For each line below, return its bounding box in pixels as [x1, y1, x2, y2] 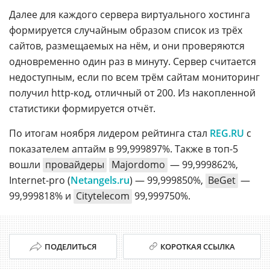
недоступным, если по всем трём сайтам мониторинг [9, 70, 260, 84]
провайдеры [45, 157, 104, 171]
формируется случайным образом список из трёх [9, 23, 242, 37]
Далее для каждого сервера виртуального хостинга [9, 7, 250, 21]
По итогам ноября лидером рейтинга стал [9, 126, 210, 140]
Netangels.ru [71, 173, 130, 187]
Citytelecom [76, 189, 130, 202]
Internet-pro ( [9, 173, 71, 187]
